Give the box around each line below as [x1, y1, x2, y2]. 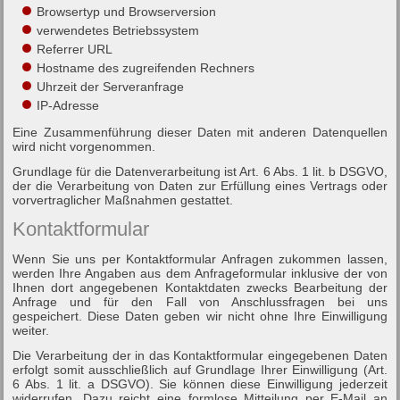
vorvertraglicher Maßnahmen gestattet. [12, 192, 234, 207]
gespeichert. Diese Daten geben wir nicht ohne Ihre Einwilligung [12, 308, 387, 323]
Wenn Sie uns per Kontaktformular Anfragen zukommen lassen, [12, 251, 387, 266]
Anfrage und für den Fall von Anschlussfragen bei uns [12, 294, 387, 309]
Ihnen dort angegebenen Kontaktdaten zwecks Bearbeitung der [12, 279, 387, 295]
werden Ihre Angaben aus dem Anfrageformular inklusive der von [12, 265, 387, 280]
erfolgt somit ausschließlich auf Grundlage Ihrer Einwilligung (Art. [12, 362, 387, 377]
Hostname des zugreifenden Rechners [37, 60, 255, 75]
